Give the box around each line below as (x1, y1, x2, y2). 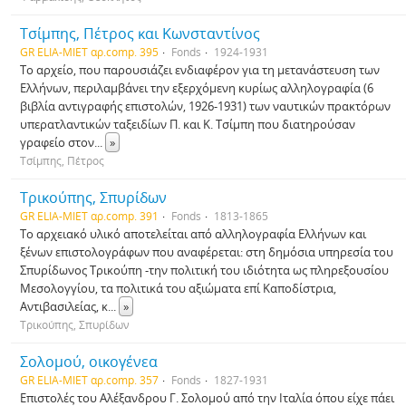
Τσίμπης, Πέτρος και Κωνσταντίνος (20, 24, 260, 43)
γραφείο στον (20, 134, 94, 150)
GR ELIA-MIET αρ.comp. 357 (20, 372, 159, 387)
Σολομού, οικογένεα (20, 352, 158, 372)
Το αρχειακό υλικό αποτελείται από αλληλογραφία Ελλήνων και (20, 226, 366, 242)
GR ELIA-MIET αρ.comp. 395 (20, 44, 159, 59)
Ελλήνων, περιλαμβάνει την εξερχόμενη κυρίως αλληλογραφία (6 (20, 80, 373, 96)
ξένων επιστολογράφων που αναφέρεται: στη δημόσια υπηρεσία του (20, 244, 393, 260)
